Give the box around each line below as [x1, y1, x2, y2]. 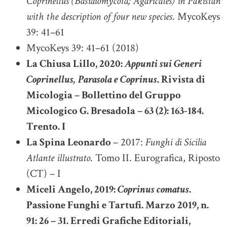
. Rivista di [157, 72, 205, 86]
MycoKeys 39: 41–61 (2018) [26, 41, 139, 55]
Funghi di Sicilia [145, 135, 206, 149]
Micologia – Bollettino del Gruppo [26, 88, 181, 102]
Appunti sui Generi [125, 56, 202, 70]
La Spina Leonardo [26, 135, 113, 149]
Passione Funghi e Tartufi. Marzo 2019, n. [26, 198, 209, 212]
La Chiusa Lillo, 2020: [26, 56, 125, 70]
